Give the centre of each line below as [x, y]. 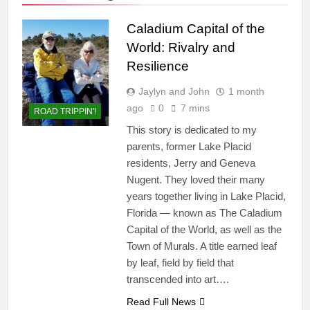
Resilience [157, 66]
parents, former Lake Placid [189, 147]
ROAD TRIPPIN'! [65, 111]
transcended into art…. [177, 280]
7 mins [195, 108]
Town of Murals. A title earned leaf [201, 246]
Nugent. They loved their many [195, 180]
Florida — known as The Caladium [204, 213]
